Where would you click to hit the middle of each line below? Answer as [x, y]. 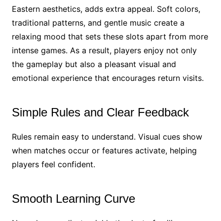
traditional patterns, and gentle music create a [98, 22]
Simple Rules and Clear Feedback [100, 112]
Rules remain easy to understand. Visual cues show [107, 136]
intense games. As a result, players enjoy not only [104, 50]
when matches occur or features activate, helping [104, 150]
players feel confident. [53, 164]
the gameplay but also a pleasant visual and [94, 64]
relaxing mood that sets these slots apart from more [110, 36]
